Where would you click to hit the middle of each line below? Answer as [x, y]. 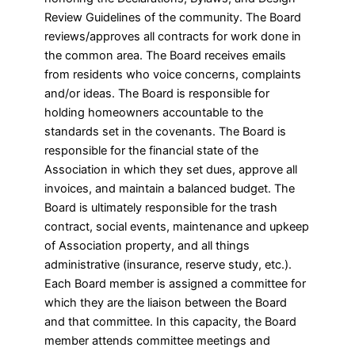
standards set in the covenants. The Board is [166, 132]
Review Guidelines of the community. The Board [173, 18]
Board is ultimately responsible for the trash [161, 208]
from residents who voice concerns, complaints [173, 75]
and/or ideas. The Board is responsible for [157, 94]
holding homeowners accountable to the [154, 113]
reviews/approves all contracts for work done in [173, 37]
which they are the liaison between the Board [166, 303]
